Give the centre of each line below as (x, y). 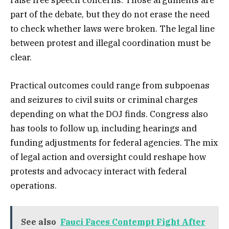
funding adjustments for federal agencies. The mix (114, 142)
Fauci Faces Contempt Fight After (133, 222)
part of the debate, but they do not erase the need (110, 15)
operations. (33, 185)
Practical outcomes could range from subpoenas (110, 85)
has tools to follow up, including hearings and (104, 128)
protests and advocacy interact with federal (98, 171)
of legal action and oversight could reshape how (108, 157)
